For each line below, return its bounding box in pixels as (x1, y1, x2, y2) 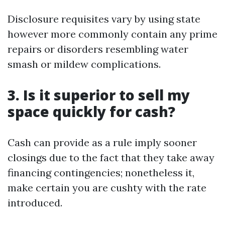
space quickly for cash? (8, 102, 175, 121)
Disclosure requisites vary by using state (8, 13, 200, 25)
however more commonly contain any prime (8, 28, 217, 40)
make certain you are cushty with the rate (8, 181, 206, 194)
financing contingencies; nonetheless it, (8, 166, 194, 179)
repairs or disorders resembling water (8, 43, 188, 55)
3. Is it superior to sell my (8, 85, 190, 104)
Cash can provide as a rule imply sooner (8, 136, 197, 149)
